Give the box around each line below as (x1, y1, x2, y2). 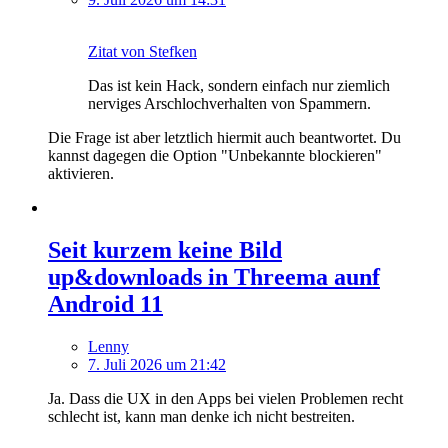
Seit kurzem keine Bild (48, 237, 282, 264)
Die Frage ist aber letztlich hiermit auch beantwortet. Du (48, 129, 401, 147)
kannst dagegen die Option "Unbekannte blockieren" (48, 147, 382, 165)
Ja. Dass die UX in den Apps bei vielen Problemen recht (48, 390, 403, 408)
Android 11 (48, 291, 163, 318)
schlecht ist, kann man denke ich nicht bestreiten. (48, 408, 355, 426)
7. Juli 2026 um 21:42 (88, 356, 226, 374)
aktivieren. (48, 165, 114, 183)
